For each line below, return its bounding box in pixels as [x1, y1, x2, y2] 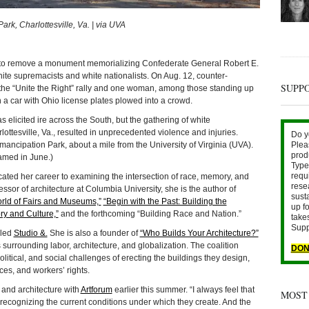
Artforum [80, 285, 112, 295]
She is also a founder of [47, 228, 140, 239]
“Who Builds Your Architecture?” [139, 228, 259, 239]
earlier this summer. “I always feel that [112, 285, 255, 295]
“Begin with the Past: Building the [103, 197, 227, 207]
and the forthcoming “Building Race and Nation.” [58, 209, 241, 219]
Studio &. [13, 228, 48, 239]
